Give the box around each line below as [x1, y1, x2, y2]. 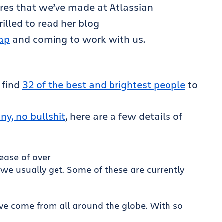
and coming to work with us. [10, 32, 145, 46]
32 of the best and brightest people [22, 78, 185, 91]
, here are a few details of [65, 110, 182, 123]
